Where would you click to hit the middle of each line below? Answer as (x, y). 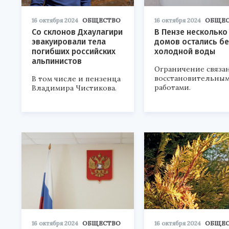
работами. (173, 87)
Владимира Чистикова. (74, 88)
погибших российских (74, 51)
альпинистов (57, 61)
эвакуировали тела (69, 42)
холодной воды (185, 51)
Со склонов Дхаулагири (77, 32)
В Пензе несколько (191, 32)
